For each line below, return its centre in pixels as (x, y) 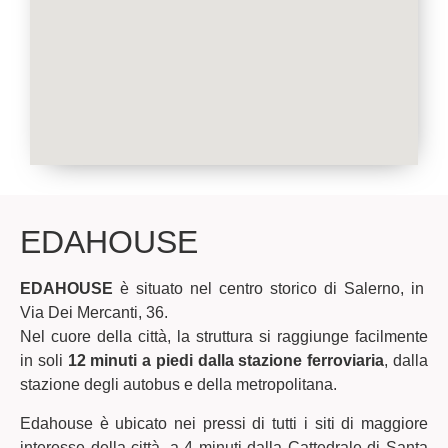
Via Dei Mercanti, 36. (94, 313)
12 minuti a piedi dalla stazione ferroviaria (226, 361)
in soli (44, 361)
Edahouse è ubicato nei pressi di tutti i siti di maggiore (224, 423)
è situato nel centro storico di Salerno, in (270, 289)
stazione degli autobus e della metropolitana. (178, 385)
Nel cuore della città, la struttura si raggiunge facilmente (224, 337)
